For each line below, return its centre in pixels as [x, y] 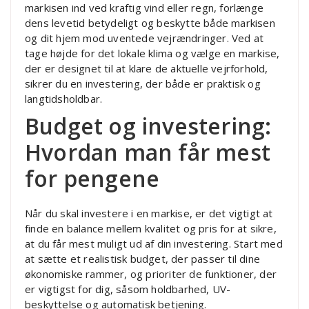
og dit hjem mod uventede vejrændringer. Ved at [144, 38]
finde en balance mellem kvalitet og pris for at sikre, [151, 229]
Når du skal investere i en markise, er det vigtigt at [149, 213]
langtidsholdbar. [64, 99]
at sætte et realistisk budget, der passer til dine [143, 259]
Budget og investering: [148, 126]
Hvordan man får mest [148, 152]
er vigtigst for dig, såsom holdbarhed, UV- [128, 289]
